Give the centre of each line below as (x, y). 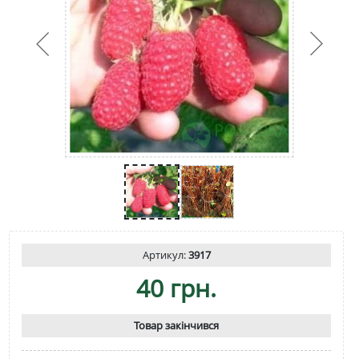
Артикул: (165, 254)
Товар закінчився (176, 325)
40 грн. (176, 288)
